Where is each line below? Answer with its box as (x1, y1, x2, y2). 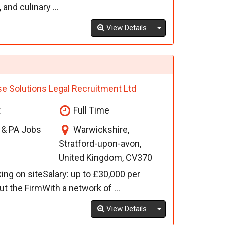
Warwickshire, (71, 124, 130, 135)
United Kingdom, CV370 (59, 152, 153, 163)
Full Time (71, 105, 110, 116)
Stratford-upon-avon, (59, 138, 142, 149)
